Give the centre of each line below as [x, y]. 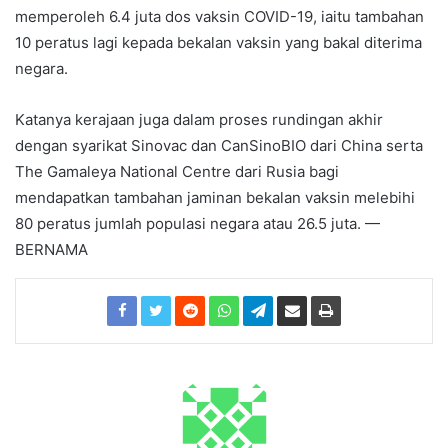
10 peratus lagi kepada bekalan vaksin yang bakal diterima [218, 42]
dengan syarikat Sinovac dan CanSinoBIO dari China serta [219, 145]
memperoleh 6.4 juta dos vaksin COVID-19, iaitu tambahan [219, 16]
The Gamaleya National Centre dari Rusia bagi [177, 171]
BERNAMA [51, 249]
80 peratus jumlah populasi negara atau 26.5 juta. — [197, 223]
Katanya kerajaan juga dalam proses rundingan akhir [199, 119]
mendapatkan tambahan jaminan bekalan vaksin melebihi [215, 197]
